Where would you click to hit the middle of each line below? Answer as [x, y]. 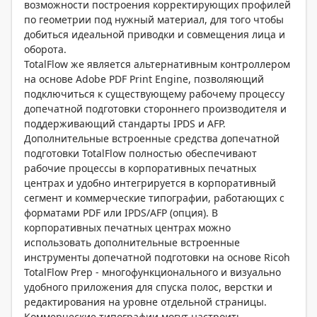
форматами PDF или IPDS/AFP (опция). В [121, 213]
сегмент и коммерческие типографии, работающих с [154, 198]
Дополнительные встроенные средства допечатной [152, 139]
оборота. [45, 50]
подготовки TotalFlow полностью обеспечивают [140, 154]
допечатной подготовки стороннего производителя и [155, 109]
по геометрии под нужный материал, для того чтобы [154, 20]
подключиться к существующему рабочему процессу [154, 94]
